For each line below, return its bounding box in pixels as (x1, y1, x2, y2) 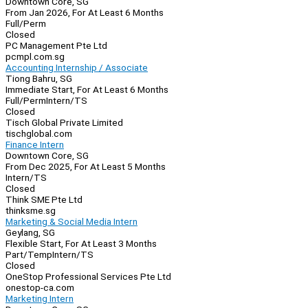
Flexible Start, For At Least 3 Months (5, 238, 157, 250)
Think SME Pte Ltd (5, 194, 82, 206)
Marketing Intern (5, 293, 74, 305)
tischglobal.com (5, 128, 72, 140)
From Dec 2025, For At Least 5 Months (5, 161, 166, 173)
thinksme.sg (5, 205, 56, 217)
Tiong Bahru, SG (5, 73, 72, 85)
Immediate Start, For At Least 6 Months (5, 84, 168, 96)
